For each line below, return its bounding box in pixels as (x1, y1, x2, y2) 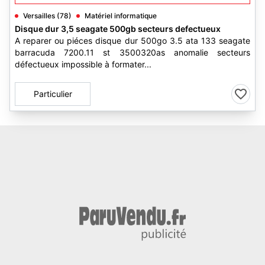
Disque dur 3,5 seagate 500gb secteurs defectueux (15, 24, 221, 34)
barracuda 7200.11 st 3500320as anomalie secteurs (15, 47, 250, 57)
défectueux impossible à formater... (15, 59, 151, 69)
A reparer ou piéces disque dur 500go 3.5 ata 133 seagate (15, 35, 250, 46)
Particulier (33, 89, 72, 99)
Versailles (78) (23, 11, 72, 20)
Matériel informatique (85, 11, 157, 20)
